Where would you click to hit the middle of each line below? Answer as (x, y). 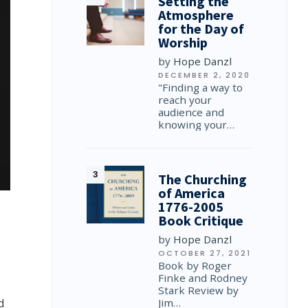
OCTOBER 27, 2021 (205, 253)
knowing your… (197, 124)
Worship (183, 42)
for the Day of (201, 29)
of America (192, 193)
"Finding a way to (201, 87)
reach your (185, 100)
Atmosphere (196, 15)
